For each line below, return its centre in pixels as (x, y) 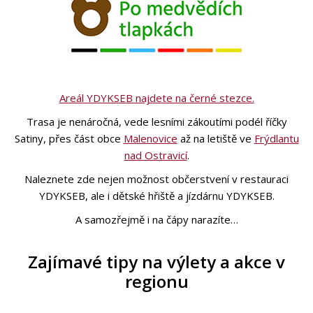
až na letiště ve (216, 138)
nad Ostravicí (155, 155)
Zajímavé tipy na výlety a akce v (156, 261)
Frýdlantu (276, 138)
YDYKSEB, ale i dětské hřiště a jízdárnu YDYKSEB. (156, 195)
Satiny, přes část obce (69, 138)
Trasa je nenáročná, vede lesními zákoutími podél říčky (156, 121)
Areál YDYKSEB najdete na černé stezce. (156, 97)
